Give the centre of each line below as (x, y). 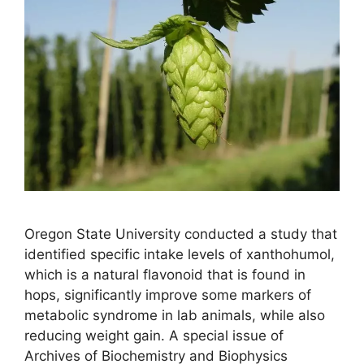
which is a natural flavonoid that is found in (165, 275)
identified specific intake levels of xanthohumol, (180, 255)
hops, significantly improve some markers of (168, 295)
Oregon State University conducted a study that (181, 234)
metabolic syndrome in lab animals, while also (175, 316)
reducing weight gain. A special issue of (154, 336)
